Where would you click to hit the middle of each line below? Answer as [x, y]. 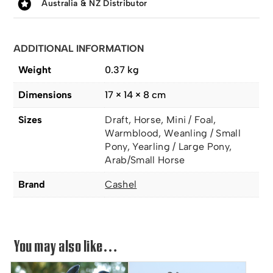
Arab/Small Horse [145, 160]
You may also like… [66, 246]
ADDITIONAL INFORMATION [79, 48]
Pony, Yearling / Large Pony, [168, 146]
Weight [35, 69]
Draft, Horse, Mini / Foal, [161, 119]
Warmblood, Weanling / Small [173, 133]
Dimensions [45, 94]
